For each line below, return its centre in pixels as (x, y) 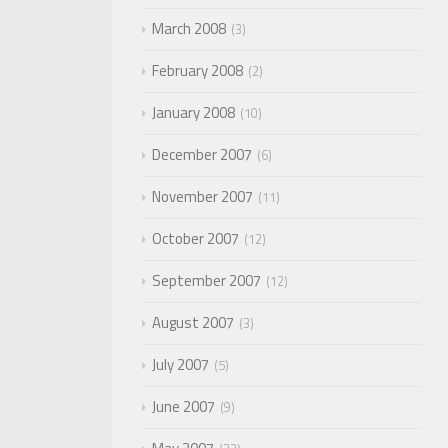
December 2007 (202, 154)
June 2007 (183, 406)
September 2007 (206, 280)
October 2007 (195, 238)
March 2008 (189, 28)
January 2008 (193, 112)
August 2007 (193, 322)
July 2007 (180, 364)
